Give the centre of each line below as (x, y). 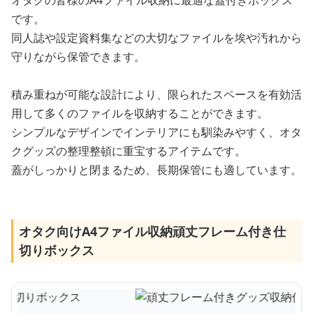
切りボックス (57, 250)
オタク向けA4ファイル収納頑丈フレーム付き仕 (152, 231)
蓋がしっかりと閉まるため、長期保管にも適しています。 (156, 169)
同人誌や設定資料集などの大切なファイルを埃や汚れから (156, 37)
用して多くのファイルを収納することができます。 (140, 113)
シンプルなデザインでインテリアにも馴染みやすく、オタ (156, 132)
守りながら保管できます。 (78, 56)
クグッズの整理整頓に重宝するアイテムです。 (129, 151)
